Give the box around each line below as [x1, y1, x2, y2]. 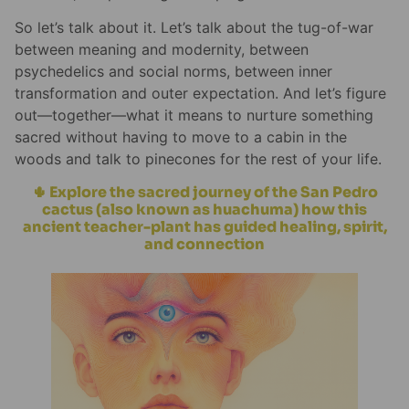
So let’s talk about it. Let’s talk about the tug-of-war [15, 18, 373, 37]
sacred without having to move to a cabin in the [15, 128, 347, 147]
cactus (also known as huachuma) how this [42, 199, 367, 219]
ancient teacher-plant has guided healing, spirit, [22, 216, 387, 236]
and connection [144, 234, 265, 254]
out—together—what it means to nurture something [15, 106, 373, 125]
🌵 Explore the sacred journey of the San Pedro [31, 182, 378, 202]
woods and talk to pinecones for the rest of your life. [15, 150, 382, 169]
